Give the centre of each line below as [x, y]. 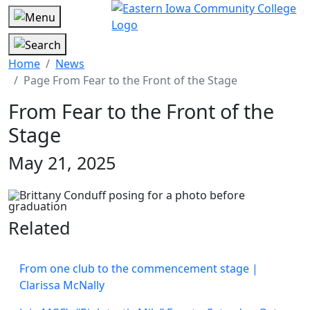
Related [39, 227]
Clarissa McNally [62, 285]
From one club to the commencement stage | [139, 268]
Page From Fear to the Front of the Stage [130, 80]
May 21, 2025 [62, 162]
